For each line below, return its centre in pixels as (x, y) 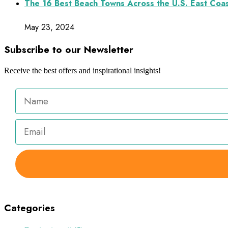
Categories (30, 208)
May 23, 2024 (49, 27)
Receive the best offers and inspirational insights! (82, 71)
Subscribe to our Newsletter (69, 50)
